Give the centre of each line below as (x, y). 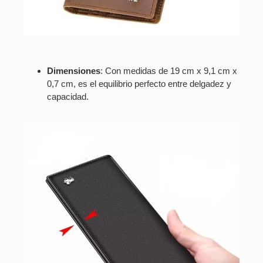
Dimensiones (74, 71)
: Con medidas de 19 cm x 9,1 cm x (169, 71)
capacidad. (68, 97)
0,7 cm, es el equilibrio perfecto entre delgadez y (139, 84)
